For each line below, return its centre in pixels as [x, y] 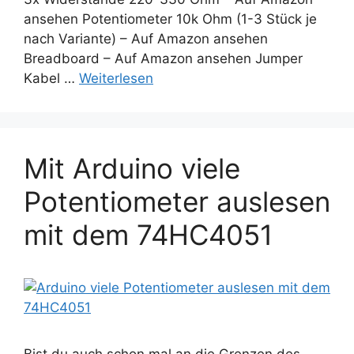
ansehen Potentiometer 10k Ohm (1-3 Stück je [170, 19]
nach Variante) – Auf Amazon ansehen [146, 39]
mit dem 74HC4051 [148, 235]
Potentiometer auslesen [177, 202]
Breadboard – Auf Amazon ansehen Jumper [163, 59]
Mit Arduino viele [132, 169]
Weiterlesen [116, 79]
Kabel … [51, 79]
